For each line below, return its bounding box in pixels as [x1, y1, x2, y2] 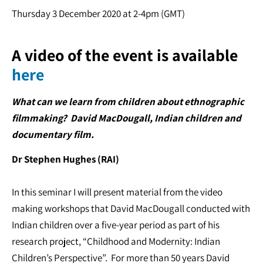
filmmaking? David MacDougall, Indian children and [12, 111, 241, 124]
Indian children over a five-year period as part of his [12, 218, 220, 232]
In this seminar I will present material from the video [12, 186, 222, 199]
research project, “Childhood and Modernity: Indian [12, 235, 220, 248]
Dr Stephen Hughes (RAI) [12, 153, 121, 166]
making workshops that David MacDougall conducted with [12, 202, 250, 215]
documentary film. [12, 127, 94, 141]
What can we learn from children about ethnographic [12, 95, 244, 108]
